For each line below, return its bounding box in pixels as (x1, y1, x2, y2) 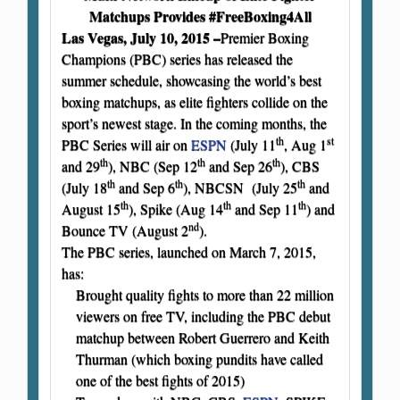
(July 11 (227, 134, 276, 154)
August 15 (62, 198, 121, 218)
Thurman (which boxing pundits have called (76, 348, 323, 368)
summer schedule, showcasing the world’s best (62, 70, 321, 89)
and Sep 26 (205, 155, 272, 175)
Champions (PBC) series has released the (62, 48, 293, 68)
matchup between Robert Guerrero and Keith (76, 327, 329, 346)
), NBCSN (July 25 (183, 177, 297, 196)
